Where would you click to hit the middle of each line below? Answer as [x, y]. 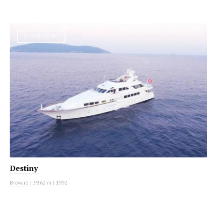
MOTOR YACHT [41, 36]
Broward [19, 183]
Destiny [24, 168]
